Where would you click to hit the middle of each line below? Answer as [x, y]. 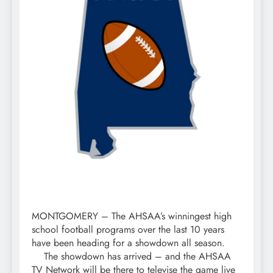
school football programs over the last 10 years [128, 230]
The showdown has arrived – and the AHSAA [131, 257]
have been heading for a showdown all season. [128, 243]
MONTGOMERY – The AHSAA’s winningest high [132, 216]
